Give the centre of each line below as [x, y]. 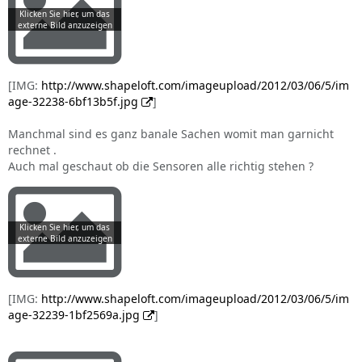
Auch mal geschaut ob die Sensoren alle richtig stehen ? [161, 166]
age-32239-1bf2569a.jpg [74, 315]
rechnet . [32, 150]
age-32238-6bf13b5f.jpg [73, 101]
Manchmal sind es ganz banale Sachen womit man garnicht [171, 134]
